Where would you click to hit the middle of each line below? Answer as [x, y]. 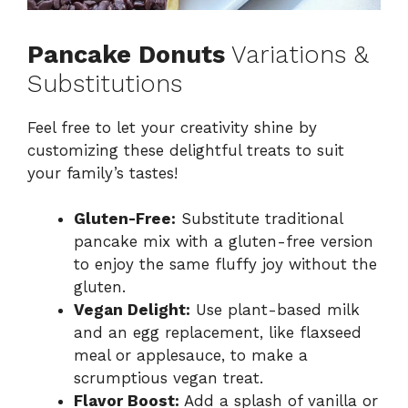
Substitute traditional [259, 219]
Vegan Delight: [132, 310]
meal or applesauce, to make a [191, 356]
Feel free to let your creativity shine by [172, 127]
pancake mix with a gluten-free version [224, 242]
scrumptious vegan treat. [168, 378]
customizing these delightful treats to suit [186, 150]
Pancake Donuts [126, 54]
